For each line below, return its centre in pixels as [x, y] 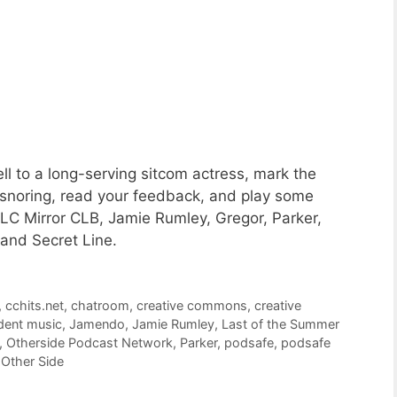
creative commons [192, 305]
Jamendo [97, 323]
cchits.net [35, 305]
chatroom [101, 305]
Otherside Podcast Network [90, 342]
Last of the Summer [280, 323]
